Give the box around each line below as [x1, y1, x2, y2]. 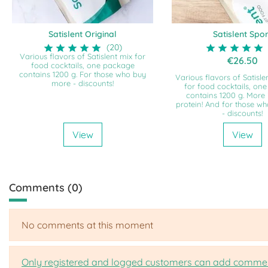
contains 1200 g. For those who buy [19, 69, 147, 80]
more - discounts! [51, 78, 114, 89]
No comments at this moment [22, 218, 153, 231]
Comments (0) [9, 180, 83, 194]
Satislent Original [48, 28, 117, 39]
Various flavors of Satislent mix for [20, 51, 146, 62]
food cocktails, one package [31, 60, 135, 71]
